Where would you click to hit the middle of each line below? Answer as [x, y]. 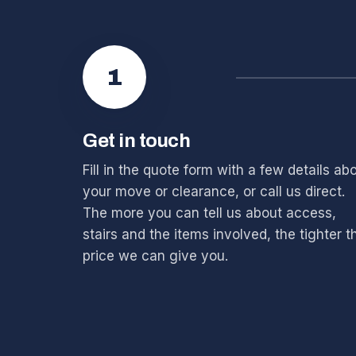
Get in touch [137, 141]
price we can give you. [155, 256]
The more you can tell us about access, [209, 213]
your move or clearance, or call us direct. [214, 192]
